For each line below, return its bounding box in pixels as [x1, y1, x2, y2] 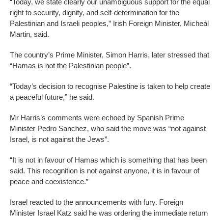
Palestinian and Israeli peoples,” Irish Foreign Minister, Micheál [10, 19, 209, 28]
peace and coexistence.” [10, 177, 88, 186]
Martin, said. [10, 30, 49, 39]
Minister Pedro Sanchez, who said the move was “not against [10, 124, 206, 133]
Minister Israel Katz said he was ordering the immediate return [10, 209, 208, 218]
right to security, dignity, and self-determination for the [10, 8, 179, 17]
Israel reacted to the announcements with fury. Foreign [10, 198, 183, 207]
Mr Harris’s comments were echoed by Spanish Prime [10, 113, 184, 122]
